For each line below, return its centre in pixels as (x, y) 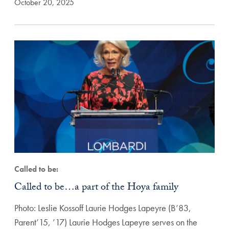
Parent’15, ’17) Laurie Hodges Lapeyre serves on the (106, 222)
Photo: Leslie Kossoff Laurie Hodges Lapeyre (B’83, (103, 208)
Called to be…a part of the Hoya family (96, 188)
